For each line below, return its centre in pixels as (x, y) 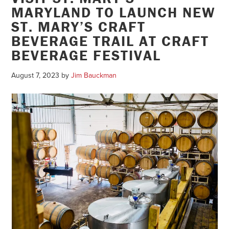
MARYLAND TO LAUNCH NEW (113, 12)
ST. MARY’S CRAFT (79, 26)
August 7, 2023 (36, 75)
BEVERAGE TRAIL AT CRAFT (110, 41)
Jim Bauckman (94, 75)
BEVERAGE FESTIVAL (86, 55)
